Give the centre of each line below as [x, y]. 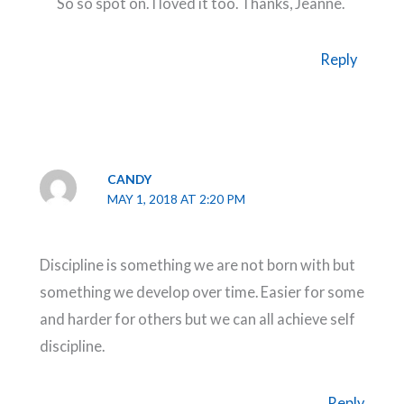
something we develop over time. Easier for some [202, 292]
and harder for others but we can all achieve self [197, 319]
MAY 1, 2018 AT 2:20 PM [177, 199]
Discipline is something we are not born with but [197, 265]
